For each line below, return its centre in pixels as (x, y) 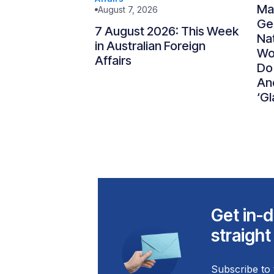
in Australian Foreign (150, 46)
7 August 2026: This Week (167, 31)
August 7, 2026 (128, 9)
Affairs (113, 61)
